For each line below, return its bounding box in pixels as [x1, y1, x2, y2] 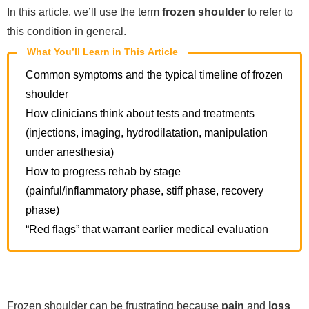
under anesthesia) [26, 146, 114, 158]
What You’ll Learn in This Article [26, 46, 178, 57]
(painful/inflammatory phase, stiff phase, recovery [26, 185, 263, 197]
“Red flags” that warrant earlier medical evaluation [26, 223, 268, 235]
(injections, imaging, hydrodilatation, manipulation [26, 127, 268, 139]
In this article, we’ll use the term [7, 6, 162, 18]
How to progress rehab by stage [26, 166, 181, 177]
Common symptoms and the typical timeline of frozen [26, 69, 283, 81]
